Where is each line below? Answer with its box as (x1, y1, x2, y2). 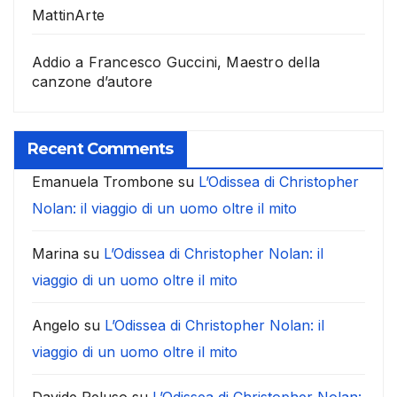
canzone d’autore (32, 73, 153, 91)
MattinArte (32, 6, 105, 25)
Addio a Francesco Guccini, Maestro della (32, 53, 321, 72)
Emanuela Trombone (32, 172, 174, 191)
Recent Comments (27, 138, 174, 159)
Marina (32, 244, 79, 262)
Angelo (32, 315, 80, 334)
